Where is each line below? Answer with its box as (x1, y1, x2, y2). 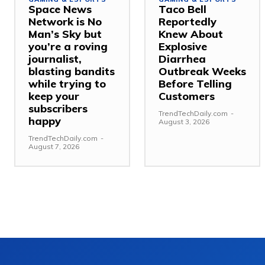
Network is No (28, 14, 102, 28)
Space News (28, 2, 92, 16)
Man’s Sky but (28, 27, 102, 41)
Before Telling (159, 76, 232, 91)
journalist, (28, 51, 82, 66)
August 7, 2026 (28, 141, 79, 151)
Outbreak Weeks (159, 64, 246, 78)
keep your (28, 89, 79, 103)
